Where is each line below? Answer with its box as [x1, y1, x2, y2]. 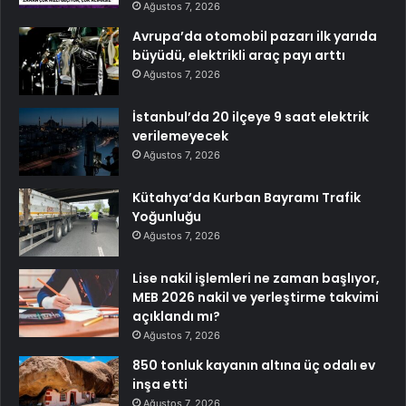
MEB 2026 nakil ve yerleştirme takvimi [132, 287, 379, 306]
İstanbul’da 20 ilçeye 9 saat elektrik [132, 107, 369, 126]
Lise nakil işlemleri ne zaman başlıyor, [132, 268, 380, 287]
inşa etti [132, 374, 188, 393]
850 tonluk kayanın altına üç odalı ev [132, 355, 375, 374]
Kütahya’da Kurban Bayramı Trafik [132, 188, 361, 207]
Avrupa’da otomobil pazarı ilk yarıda [132, 26, 377, 45]
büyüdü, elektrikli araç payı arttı [132, 45, 345, 64]
